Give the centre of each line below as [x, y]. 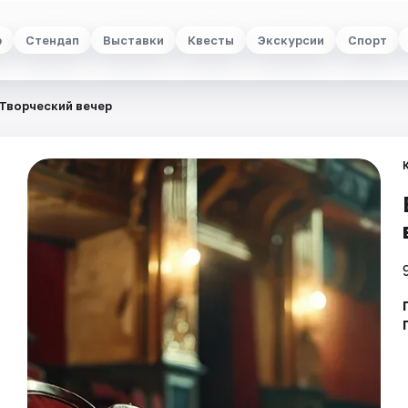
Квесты [211, 40]
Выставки [133, 40]
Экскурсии [291, 40]
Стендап [52, 40]
